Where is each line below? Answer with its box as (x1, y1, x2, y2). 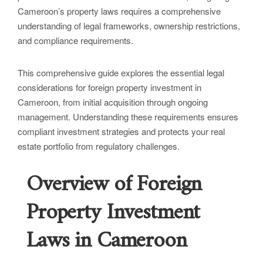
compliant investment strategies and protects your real (18, 125, 225, 138)
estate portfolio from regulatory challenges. (18, 140, 180, 153)
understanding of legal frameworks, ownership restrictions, (18, 19, 240, 32)
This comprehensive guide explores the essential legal (18, 66, 224, 79)
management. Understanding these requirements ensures (18, 110, 238, 123)
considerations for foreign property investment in (18, 81, 201, 94)
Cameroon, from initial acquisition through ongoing (18, 96, 208, 109)
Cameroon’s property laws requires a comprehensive (18, 5, 221, 18)
